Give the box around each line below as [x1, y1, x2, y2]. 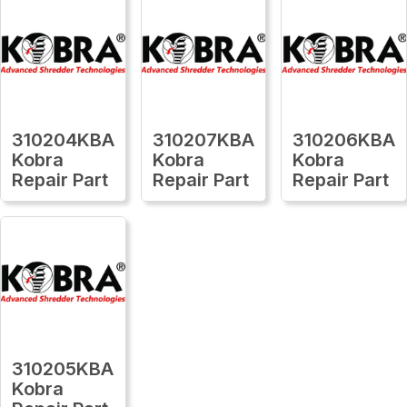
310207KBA [152, 128, 254, 151]
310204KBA [12, 128, 114, 151]
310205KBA [12, 357, 114, 380]
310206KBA [293, 128, 396, 151]
